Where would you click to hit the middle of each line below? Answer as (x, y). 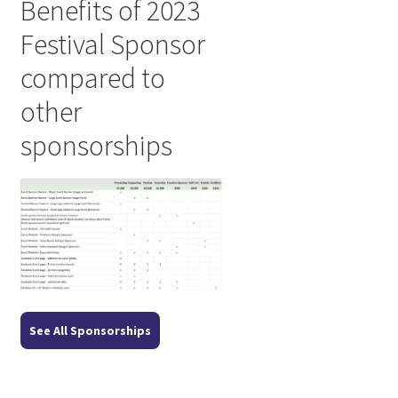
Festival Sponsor (112, 45)
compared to (92, 79)
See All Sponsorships (90, 330)
